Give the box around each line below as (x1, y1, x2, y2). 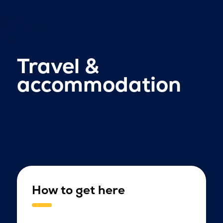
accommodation (16, 70, 181, 98)
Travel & (16, 52, 99, 80)
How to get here (31, 182, 125, 198)
